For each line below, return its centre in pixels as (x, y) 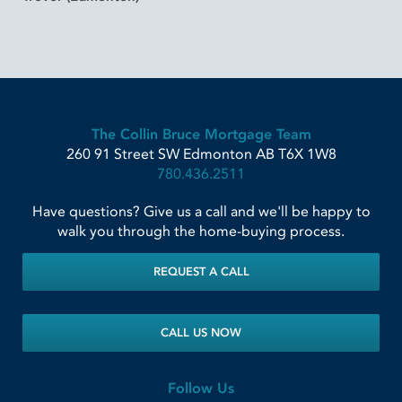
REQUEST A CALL (201, 272)
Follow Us (201, 389)
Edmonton (217, 154)
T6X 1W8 (307, 154)
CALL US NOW (201, 333)
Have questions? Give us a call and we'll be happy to (201, 212)
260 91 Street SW (122, 154)
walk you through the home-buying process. (201, 232)
